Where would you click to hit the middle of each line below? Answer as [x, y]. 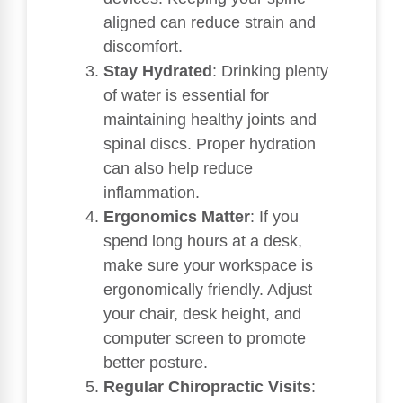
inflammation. [152, 192]
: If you [274, 216]
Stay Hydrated [158, 71]
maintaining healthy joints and [210, 119]
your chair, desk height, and [202, 313]
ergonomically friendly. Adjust [208, 289]
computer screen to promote [205, 338]
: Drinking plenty [270, 71]
